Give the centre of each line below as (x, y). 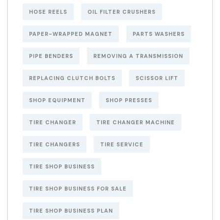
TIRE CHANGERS (55, 145)
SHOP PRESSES (129, 100)
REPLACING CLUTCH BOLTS (72, 78)
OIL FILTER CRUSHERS (122, 12)
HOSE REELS (48, 12)
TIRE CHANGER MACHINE (136, 123)
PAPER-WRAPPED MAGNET (71, 34)
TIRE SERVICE (122, 145)
